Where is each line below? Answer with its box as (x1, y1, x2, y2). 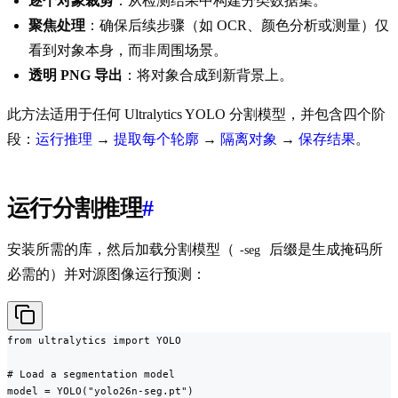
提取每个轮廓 (114, 131, 199, 147)
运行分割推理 (7, 195, 143, 222)
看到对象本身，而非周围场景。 (28, 43, 227, 59)
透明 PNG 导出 (28, 68, 123, 84)
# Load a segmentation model (7, 368, 175, 381)
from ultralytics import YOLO (7, 334, 181, 347)
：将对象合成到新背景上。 (123, 68, 293, 84)
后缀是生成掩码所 (266, 242, 383, 258)
